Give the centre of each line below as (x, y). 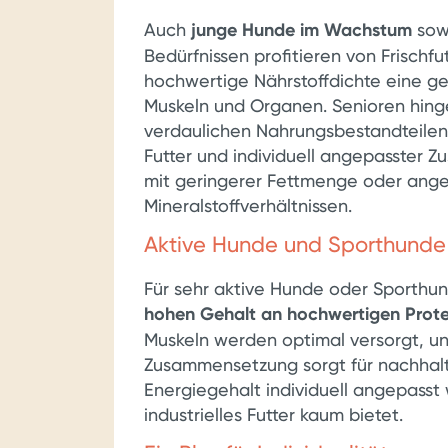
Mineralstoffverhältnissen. (248, 205)
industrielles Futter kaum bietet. (273, 414)
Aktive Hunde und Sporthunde (295, 244)
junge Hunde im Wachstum (301, 30)
